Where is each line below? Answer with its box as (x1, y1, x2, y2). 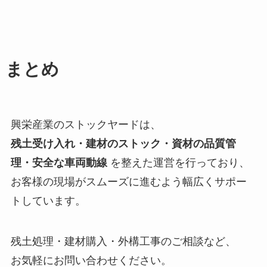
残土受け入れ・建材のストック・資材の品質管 (10, 137, 236, 150)
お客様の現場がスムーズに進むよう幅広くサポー (10, 175, 247, 188)
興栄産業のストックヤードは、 (10, 118, 161, 131)
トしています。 (10, 194, 86, 207)
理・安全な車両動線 (10, 156, 107, 169)
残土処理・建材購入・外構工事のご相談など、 (10, 235, 236, 247)
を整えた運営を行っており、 (107, 156, 250, 169)
